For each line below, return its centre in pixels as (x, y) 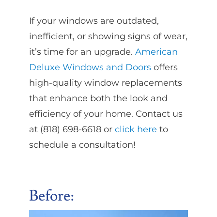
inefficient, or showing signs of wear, (108, 37)
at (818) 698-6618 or (72, 130)
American (156, 52)
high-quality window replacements (105, 83)
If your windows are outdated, (94, 21)
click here (136, 130)
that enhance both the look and (98, 99)
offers (164, 68)
